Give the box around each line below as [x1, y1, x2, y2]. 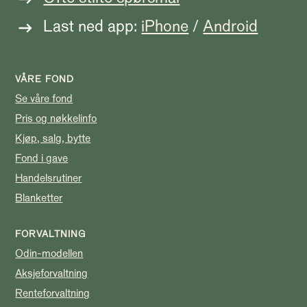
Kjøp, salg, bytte [15, 131, 91, 145]
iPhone [141, 16, 189, 36]
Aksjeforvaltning [15, 266, 88, 280]
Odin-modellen [15, 246, 84, 260]
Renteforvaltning [15, 286, 90, 300]
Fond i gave [15, 151, 69, 165]
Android [203, 16, 258, 36]
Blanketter [15, 191, 63, 205]
